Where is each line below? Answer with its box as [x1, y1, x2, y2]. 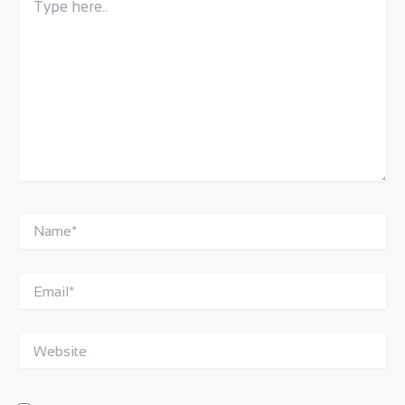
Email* [17, 274, 54, 289]
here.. [17, 4, 48, 18]
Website [17, 334, 64, 349]
